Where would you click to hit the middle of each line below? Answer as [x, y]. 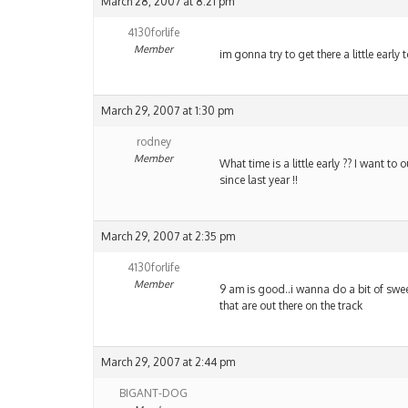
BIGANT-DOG [153, 393]
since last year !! [259, 180]
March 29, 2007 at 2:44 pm [168, 362]
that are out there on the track [291, 306]
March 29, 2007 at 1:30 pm [167, 111]
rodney [153, 142]
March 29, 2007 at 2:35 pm [168, 237]
